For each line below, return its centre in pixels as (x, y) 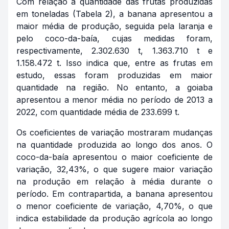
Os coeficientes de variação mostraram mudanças (114, 132)
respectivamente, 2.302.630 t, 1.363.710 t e (114, 51)
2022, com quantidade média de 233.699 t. (98, 112)
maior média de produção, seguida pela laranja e (114, 26)
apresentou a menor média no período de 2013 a (114, 100)
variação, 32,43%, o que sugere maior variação (114, 169)
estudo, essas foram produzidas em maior (114, 75)
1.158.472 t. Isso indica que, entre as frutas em (114, 63)
